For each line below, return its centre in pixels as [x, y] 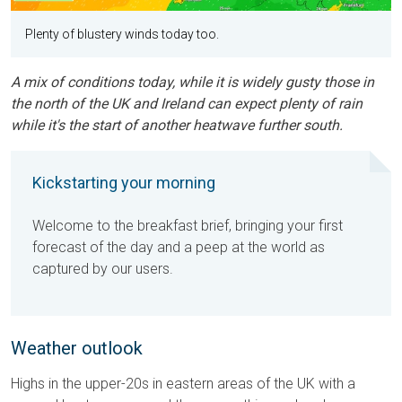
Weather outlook [77, 349]
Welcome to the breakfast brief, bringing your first [188, 226]
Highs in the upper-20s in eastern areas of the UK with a [183, 384]
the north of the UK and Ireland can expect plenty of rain [187, 104]
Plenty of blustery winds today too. [122, 35]
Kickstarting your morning [124, 183]
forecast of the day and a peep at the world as [179, 248]
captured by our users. [103, 269]
